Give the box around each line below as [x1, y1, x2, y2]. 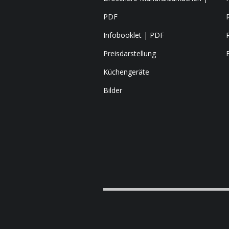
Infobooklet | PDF [103, 30, 164, 40]
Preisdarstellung [103, 49, 156, 58]
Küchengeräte [103, 67, 149, 77]
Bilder [103, 85, 122, 95]
